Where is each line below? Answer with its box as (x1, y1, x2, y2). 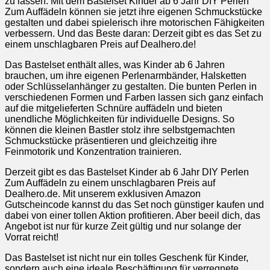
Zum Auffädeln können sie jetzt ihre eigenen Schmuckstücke (5, 6, 262, 17)
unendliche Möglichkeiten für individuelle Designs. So (5, 113, 234, 124)
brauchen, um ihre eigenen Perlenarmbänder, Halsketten (5, 70, 246, 81)
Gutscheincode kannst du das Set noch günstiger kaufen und (5, 199, 264, 210)
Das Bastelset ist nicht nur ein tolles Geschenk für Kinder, (5, 252, 248, 263)
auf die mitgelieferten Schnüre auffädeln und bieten (5, 102, 222, 113)
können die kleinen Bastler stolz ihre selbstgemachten (5, 124, 235, 135)
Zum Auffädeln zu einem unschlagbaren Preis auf (5, 177, 215, 188)
